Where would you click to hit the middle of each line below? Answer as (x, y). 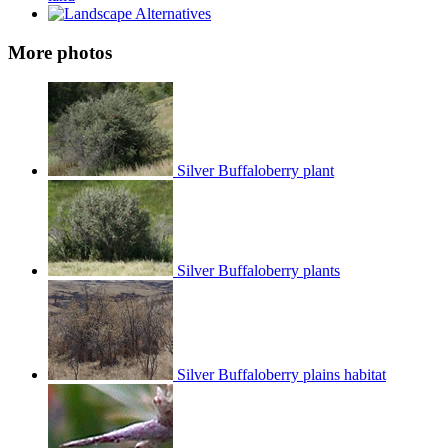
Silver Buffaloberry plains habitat (279, 375)
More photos (60, 52)
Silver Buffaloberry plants (256, 271)
